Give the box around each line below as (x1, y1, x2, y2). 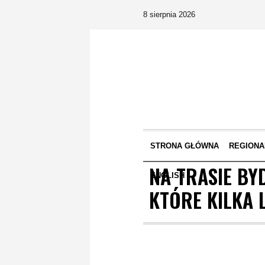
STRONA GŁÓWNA (150, 141, 219, 150)
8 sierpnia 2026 (143, 10, 195, 19)
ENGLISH (150, 171, 185, 180)
